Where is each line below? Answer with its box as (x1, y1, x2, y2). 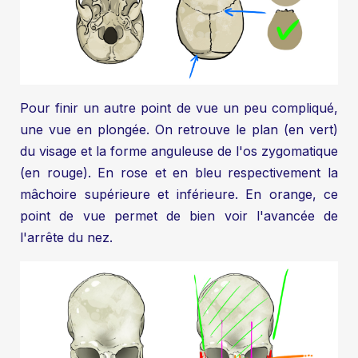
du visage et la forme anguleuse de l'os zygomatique (20, 143, 338, 160)
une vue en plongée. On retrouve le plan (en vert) (20, 121, 338, 138)
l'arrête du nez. (20, 229, 113, 246)
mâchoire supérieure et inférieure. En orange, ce (20, 186, 338, 203)
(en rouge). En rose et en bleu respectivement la (20, 165, 338, 181)
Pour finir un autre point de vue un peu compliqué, (20, 100, 338, 117)
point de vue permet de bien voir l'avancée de (20, 208, 338, 225)
